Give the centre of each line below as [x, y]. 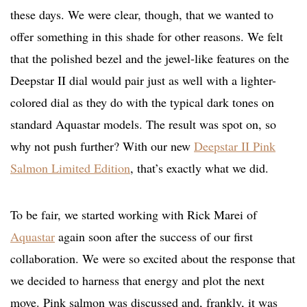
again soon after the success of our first [154, 237]
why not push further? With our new [102, 146]
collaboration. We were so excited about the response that [153, 259]
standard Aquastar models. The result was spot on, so [143, 124]
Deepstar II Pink [235, 146]
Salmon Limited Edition [70, 168]
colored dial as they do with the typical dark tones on [142, 102]
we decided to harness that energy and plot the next [137, 281]
